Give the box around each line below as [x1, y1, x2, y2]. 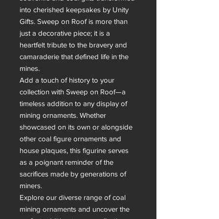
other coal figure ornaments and [20, 134, 121, 143]
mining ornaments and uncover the [20, 205, 130, 214]
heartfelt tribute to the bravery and [20, 41, 127, 49]
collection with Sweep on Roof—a [20, 88, 126, 96]
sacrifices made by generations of [20, 170, 126, 178]
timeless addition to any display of [20, 99, 127, 108]
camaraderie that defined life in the [20, 52, 129, 61]
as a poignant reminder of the [20, 158, 113, 167]
